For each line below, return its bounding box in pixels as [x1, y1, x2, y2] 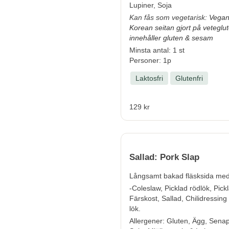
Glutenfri [175, 74, 203, 83]
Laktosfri [135, 74, 163, 83]
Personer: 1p [129, 56, 171, 65]
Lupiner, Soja [129, 1, 172, 10]
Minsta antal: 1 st [129, 46, 185, 55]
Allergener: [129, 217, 167, 225]
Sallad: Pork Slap [129, 152, 199, 163]
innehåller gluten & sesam [129, 34, 213, 42]
